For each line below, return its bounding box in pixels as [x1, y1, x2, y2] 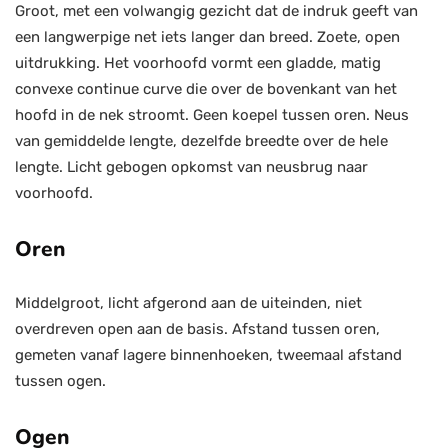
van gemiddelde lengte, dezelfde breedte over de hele [15, 132, 388, 150]
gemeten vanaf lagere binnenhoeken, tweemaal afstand [15, 346, 402, 364]
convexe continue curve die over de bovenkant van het [15, 80, 397, 98]
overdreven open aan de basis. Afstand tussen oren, [15, 320, 380, 338]
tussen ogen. [15, 372, 106, 390]
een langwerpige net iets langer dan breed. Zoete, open [15, 28, 400, 46]
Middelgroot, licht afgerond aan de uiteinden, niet [15, 294, 362, 312]
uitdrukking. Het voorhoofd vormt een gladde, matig [15, 54, 381, 72]
